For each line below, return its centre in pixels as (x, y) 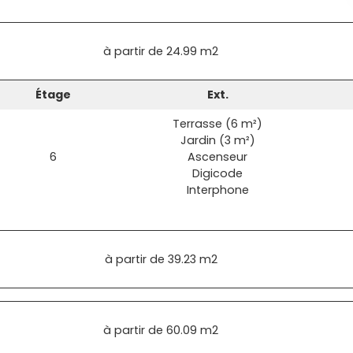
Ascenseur (218, 157)
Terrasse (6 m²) (218, 124)
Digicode (218, 173)
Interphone (217, 190)
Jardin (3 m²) (217, 140)
